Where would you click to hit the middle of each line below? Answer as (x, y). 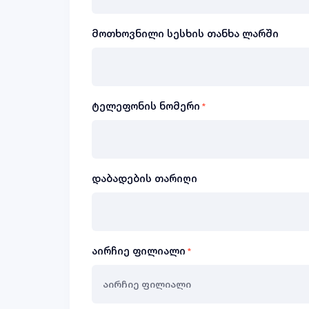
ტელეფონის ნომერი (146, 106)
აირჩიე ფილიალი (139, 251)
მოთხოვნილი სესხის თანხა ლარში (185, 33)
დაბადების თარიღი (144, 178)
